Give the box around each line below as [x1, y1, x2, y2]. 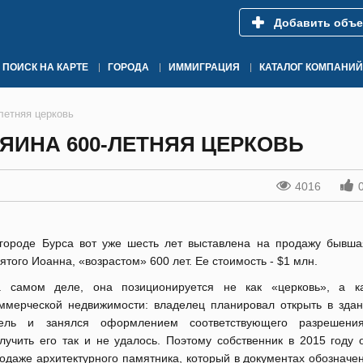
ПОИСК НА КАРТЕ [2, 62, 88, 73]
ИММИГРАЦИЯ [169, 62, 240, 73]
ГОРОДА [108, 62, 149, 73]
